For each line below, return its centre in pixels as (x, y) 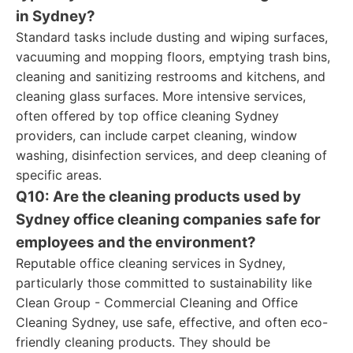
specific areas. (59, 175)
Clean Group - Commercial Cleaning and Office (157, 303)
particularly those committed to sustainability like (164, 283)
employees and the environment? (136, 242)
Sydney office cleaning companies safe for (168, 219)
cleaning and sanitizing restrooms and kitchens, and (171, 76)
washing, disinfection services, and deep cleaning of (171, 155)
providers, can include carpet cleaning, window (156, 136)
